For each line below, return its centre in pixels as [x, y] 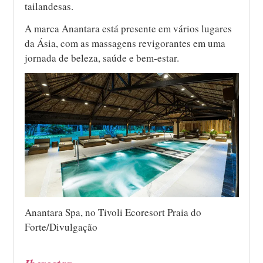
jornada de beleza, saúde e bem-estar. [102, 58]
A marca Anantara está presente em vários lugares [129, 28]
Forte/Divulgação [61, 227]
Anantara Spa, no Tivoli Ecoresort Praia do [113, 212]
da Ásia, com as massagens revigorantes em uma [125, 43]
